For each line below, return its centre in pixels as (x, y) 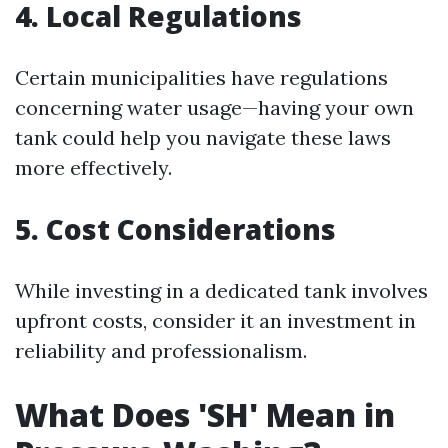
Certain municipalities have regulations (201, 77)
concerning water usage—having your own (214, 107)
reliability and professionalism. (161, 350)
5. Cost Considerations (175, 229)
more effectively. (93, 167)
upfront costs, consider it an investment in (215, 320)
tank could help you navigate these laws (203, 137)
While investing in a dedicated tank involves (221, 290)
